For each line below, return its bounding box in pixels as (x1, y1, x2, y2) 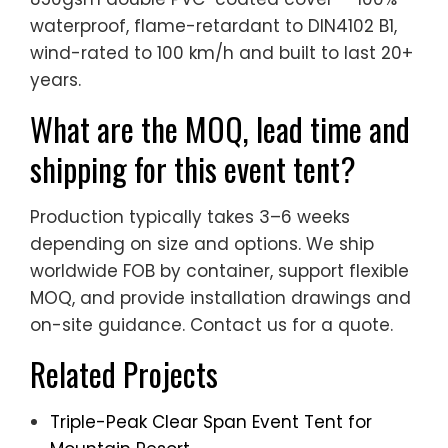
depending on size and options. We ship (30, 231, 374, 256)
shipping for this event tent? (30, 144, 356, 192)
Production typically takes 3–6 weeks (30, 204, 350, 229)
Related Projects (30, 349, 218, 397)
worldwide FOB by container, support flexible (30, 258, 409, 283)
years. (30, 67, 81, 92)
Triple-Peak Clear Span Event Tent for (50, 409, 372, 434)
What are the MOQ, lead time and (30, 104, 410, 152)
